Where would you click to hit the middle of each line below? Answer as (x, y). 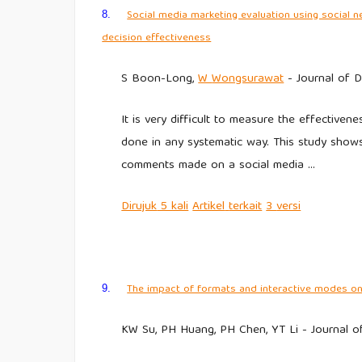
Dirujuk (139, 206)
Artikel (209, 206)
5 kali (173, 206)
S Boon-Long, (160, 80)
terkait (246, 206)
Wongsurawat (248, 80)
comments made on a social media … (219, 166)
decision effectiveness (157, 39)
